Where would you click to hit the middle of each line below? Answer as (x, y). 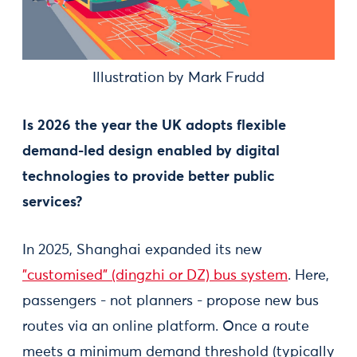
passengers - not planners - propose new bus (171, 301)
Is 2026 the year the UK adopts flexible (154, 126)
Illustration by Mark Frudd (178, 78)
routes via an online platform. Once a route (166, 326)
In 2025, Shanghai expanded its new (142, 250)
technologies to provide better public (149, 177)
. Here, (308, 275)
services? (52, 202)
